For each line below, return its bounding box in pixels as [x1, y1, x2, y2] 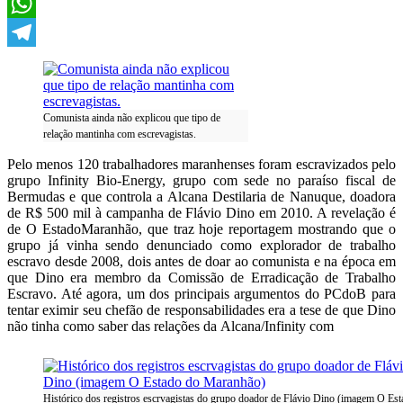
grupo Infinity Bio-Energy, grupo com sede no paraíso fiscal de [7, 173, 396, 188]
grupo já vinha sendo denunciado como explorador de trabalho [7, 237, 396, 253]
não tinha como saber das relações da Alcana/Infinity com [7, 318, 334, 334]
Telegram [7, 53, 60, 68]
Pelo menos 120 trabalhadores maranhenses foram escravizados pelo [7, 157, 396, 172]
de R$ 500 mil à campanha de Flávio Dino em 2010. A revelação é [7, 205, 396, 220]
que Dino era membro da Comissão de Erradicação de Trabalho [7, 270, 396, 285]
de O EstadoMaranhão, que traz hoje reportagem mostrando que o [7, 221, 396, 237]
